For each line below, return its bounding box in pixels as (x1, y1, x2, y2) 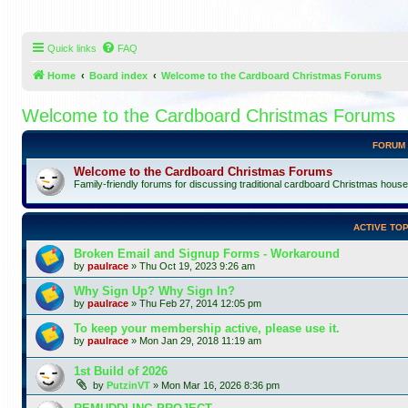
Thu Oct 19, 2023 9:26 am (139, 260, 255, 271)
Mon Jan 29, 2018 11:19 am (139, 335, 261, 346)
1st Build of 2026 (74, 363, 168, 378)
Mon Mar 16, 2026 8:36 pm (161, 379, 280, 391)
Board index (89, 70, 148, 81)
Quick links (47, 43, 97, 54)
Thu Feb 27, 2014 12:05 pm (139, 298, 261, 309)
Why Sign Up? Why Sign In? (74, 284, 235, 298)
